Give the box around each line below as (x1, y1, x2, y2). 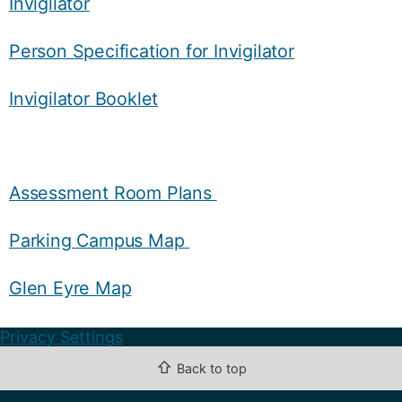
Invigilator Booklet (9, 87, 159, 109)
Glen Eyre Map (9, 276, 132, 299)
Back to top (176, 360, 247, 376)
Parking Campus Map (9, 230, 190, 252)
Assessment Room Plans (9, 182, 217, 205)
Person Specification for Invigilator (9, 40, 294, 63)
